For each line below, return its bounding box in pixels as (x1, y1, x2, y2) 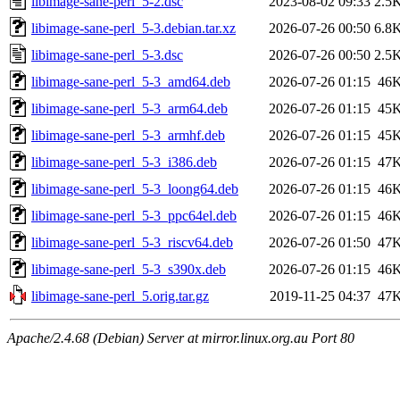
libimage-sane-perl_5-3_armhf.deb (31, 127, 225, 143)
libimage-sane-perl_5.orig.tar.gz (31, 287, 209, 304)
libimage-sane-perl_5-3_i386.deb (31, 154, 217, 170)
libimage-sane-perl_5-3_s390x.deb (31, 261, 226, 277)
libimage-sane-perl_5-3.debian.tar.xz (31, 20, 236, 36)
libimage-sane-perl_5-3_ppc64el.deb (31, 207, 237, 223)
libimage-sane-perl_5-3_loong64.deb (31, 180, 238, 196)
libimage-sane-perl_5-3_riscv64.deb (31, 234, 233, 250)
